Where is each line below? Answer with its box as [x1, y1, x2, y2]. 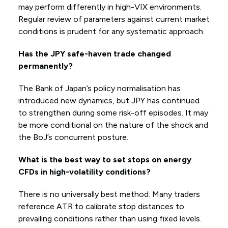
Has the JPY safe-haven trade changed [18, 49, 171, 59]
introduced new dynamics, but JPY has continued [18, 96, 199, 106]
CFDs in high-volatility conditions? [18, 167, 151, 177]
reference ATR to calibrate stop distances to [18, 202, 184, 212]
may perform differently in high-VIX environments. [18, 2, 202, 12]
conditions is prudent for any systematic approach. [18, 26, 205, 37]
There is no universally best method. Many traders [18, 189, 200, 199]
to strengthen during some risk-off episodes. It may [18, 108, 208, 118]
